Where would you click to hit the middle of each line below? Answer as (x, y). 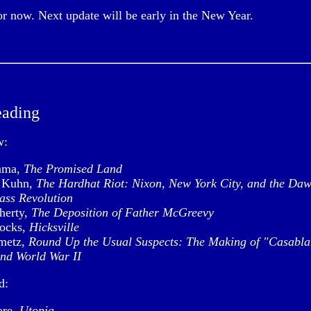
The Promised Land (73, 169)
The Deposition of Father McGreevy (123, 212)
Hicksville (54, 227)
